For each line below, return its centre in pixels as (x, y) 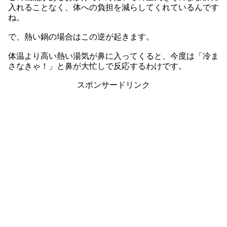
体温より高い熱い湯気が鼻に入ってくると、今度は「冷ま (113, 56)
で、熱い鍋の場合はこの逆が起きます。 (81, 37)
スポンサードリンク (113, 85)
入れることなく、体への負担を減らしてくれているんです (113, 8)
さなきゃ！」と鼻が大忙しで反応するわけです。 (97, 66)
